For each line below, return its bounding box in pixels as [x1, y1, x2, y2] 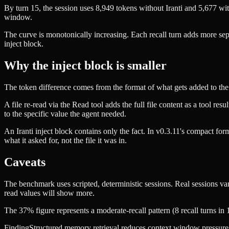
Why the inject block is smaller [4, 59, 167, 73]
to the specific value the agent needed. [4, 109, 126, 119]
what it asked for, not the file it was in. [4, 136, 127, 145]
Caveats [4, 155, 45, 169]
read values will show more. [4, 188, 95, 197]
